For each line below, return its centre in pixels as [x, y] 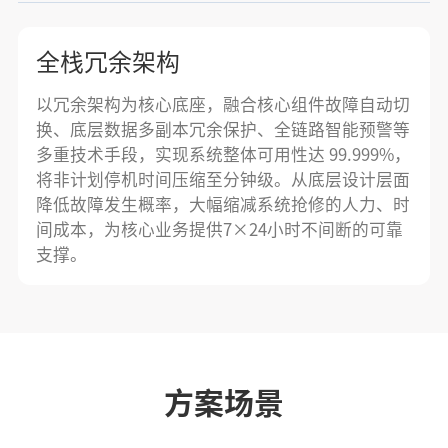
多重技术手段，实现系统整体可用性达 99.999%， [223, 155]
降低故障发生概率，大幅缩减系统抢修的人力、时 [222, 205]
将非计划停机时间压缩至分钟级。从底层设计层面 [222, 180]
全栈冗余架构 [107, 62]
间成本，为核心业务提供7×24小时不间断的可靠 [219, 230]
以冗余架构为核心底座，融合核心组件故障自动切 [222, 105]
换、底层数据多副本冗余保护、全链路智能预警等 [222, 130]
